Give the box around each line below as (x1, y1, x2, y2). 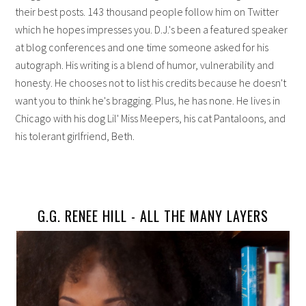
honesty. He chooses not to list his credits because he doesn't (15, 76, 287, 90)
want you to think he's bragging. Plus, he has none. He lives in (15, 94, 281, 108)
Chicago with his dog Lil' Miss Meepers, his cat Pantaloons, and (15, 111, 286, 126)
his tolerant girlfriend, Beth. (15, 129, 135, 143)
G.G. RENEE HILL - (38, 206, 140, 227)
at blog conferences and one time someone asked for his (15, 40, 269, 55)
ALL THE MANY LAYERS (140, 206, 268, 227)
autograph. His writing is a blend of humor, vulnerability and (15, 58, 275, 72)
